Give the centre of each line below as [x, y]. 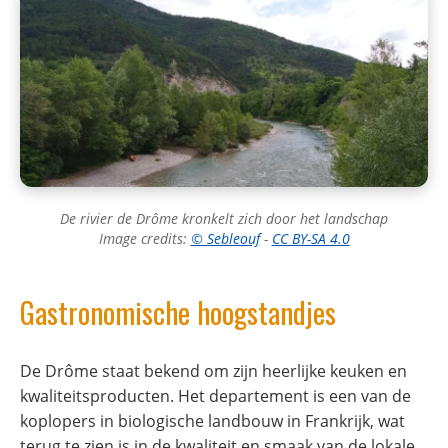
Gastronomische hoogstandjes [178, 312]
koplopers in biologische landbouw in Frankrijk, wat [212, 421]
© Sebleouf [225, 239]
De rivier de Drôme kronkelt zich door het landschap [224, 219]
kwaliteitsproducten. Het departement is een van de [215, 396]
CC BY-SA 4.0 [310, 239]
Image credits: [144, 239]
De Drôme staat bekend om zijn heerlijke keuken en [213, 371]
